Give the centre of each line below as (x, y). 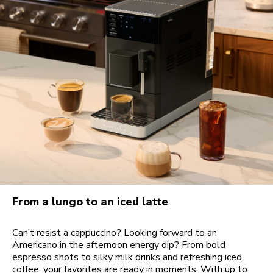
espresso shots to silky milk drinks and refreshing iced (127, 257)
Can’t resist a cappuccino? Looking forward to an (115, 232)
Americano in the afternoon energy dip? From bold (119, 245)
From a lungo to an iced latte (90, 201)
